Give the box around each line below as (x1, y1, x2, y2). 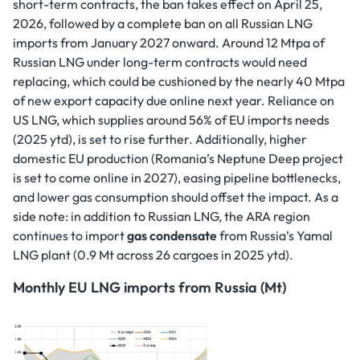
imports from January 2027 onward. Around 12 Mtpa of (13, 35, 325, 51)
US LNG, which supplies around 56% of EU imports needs (13, 112, 329, 129)
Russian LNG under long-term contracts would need (13, 54, 307, 71)
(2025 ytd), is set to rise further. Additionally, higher (13, 131, 307, 148)
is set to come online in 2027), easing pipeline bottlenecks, (13, 170, 341, 186)
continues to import (13, 227, 127, 244)
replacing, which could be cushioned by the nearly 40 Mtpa (13, 73, 345, 90)
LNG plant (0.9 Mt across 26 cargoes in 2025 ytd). (13, 247, 293, 264)
